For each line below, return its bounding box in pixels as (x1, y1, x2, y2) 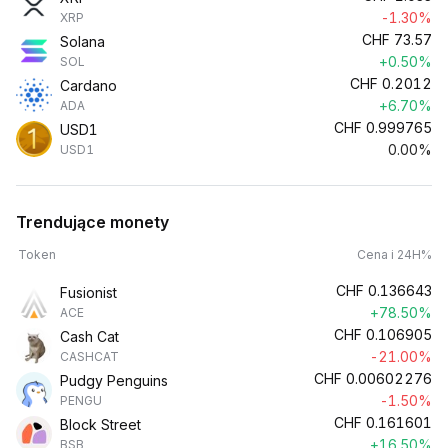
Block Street (60, 416, 141, 433)
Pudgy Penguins (60, 372, 168, 389)
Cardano (60, 77, 117, 94)
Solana (60, 33, 105, 50)
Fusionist (60, 284, 117, 301)
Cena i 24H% (357, 247, 432, 262)
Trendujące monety (16, 212, 169, 232)
